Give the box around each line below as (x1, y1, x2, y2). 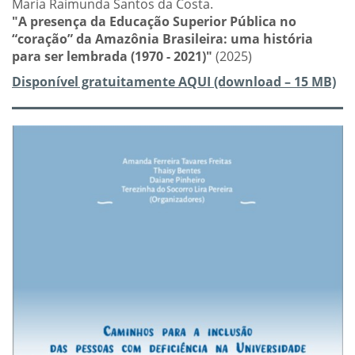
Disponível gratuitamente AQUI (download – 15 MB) (12, 73, 336, 91)
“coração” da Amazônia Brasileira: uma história (12, 30, 313, 48)
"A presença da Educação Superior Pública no (12, 13, 296, 31)
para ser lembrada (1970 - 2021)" (12, 48, 216, 66)
